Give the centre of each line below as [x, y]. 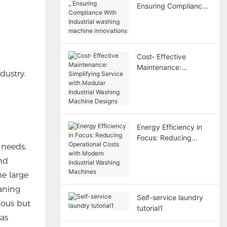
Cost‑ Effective [161, 56]
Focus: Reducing [164, 137]
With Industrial [160, 16]
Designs [150, 109]
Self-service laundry [170, 197]
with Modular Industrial [174, 88]
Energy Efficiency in [169, 127]
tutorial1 [150, 208]
